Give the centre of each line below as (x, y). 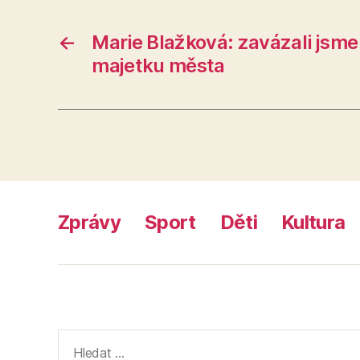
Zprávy (90, 222)
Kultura (313, 222)
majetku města (158, 65)
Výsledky (86, 338)
